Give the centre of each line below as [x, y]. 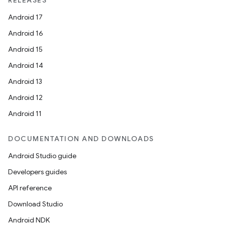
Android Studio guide [42, 156]
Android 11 [25, 114]
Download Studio [35, 204]
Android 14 [26, 65]
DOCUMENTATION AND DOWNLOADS [81, 139]
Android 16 [26, 33]
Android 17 [25, 17]
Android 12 [25, 97]
